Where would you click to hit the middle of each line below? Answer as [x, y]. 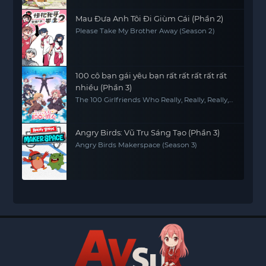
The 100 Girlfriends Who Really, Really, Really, [152, 100]
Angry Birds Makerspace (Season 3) [137, 145]
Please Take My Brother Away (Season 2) [145, 31]
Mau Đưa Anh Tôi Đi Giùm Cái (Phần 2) [150, 18]
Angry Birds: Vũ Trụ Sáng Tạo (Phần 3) [148, 132]
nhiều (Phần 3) [104, 87]
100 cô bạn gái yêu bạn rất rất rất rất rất [151, 75]
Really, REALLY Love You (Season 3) [135, 107]
